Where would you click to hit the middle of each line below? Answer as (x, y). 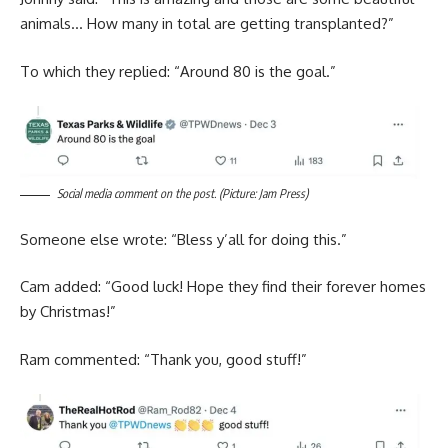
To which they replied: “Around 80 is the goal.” (178, 71)
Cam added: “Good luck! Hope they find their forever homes (223, 287)
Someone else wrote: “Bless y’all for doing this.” (183, 239)
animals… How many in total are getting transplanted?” (207, 24)
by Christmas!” (68, 312)
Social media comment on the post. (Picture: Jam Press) (182, 194)
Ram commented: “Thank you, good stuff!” (163, 359)
